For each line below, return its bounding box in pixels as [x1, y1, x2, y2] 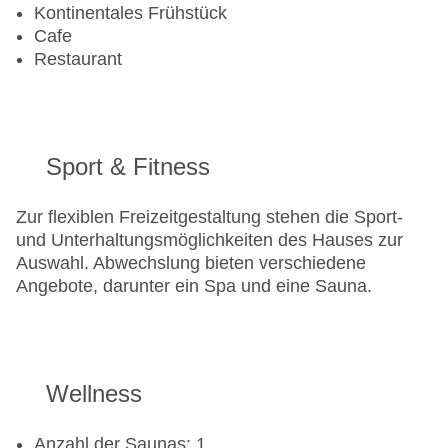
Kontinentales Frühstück [34, 3, 227, 24]
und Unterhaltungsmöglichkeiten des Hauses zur [16, 230, 403, 251]
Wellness [46, 380, 142, 408]
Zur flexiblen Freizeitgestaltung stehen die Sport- [16, 207, 403, 228]
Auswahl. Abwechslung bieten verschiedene [16, 253, 366, 274]
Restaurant [34, 49, 122, 70]
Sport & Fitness [46, 153, 210, 181]
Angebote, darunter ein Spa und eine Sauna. [16, 276, 372, 297]
